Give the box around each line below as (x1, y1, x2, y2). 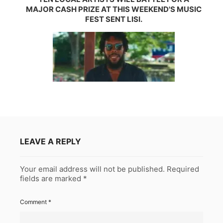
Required (167, 164, 199, 174)
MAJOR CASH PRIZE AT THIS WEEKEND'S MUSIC (26, 4, 202, 14)
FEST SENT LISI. (85, 14, 143, 24)
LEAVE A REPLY (20, 136, 81, 146)
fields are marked (20, 173, 83, 183)
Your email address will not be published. (20, 164, 165, 174)
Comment (20, 198, 48, 206)
